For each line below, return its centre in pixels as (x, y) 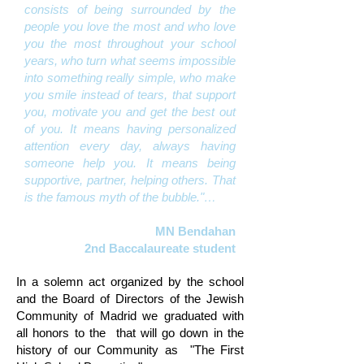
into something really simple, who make (130, 78)
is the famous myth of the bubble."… (120, 197)
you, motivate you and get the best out (130, 112)
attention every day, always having (130, 146)
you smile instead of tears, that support (130, 95)
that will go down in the (180, 333)
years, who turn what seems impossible (130, 61)
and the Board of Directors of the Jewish (130, 299)
